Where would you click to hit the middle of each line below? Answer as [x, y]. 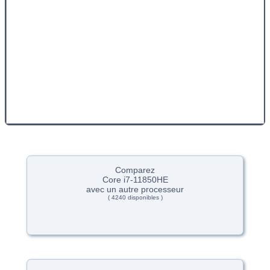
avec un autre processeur [135, 190]
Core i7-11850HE [135, 180]
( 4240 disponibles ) [135, 198]
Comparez [135, 170]
